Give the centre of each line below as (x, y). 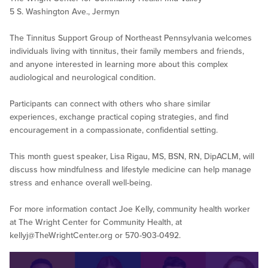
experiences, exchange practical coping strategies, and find (119, 117)
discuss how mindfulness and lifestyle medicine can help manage (130, 170)
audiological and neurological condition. (83, 78)
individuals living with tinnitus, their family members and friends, (127, 51)
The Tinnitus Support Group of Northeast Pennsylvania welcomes (131, 38)
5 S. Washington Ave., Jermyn (65, 12)
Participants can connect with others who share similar (110, 104)
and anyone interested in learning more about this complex (119, 65)
